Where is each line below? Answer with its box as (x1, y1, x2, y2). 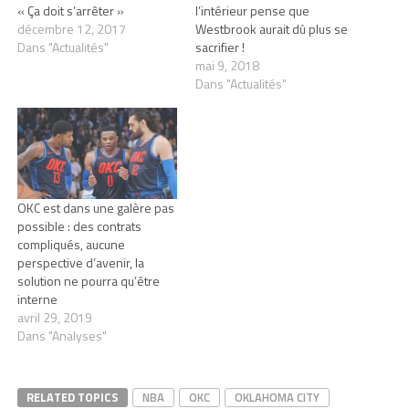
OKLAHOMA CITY (234, 388, 320, 407)
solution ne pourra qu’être (16, 271, 160, 291)
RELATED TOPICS (26, 388, 119, 407)
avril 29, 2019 (16, 308, 92, 328)
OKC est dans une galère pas (16, 198, 174, 218)
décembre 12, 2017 (16, 18, 126, 38)
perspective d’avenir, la (16, 253, 144, 273)
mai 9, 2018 (194, 55, 259, 75)
